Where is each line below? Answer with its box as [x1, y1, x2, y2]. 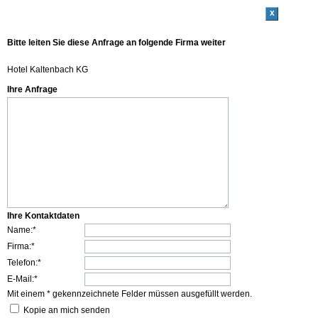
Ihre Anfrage [7, 84, 57, 94]
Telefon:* [7, 258, 41, 268]
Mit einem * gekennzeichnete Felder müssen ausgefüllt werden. [7, 289, 252, 299]
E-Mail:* [7, 274, 38, 284]
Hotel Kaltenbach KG [7, 65, 88, 75]
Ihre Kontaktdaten [7, 211, 79, 221]
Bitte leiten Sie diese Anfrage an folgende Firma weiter [7, 37, 226, 48]
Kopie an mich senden [23, 305, 110, 315]
